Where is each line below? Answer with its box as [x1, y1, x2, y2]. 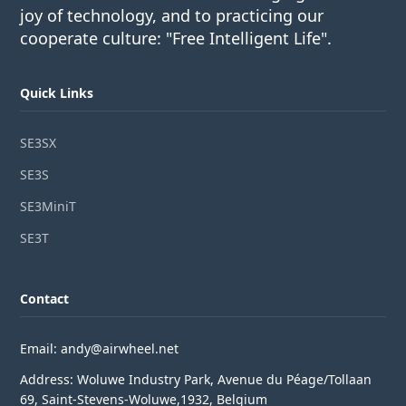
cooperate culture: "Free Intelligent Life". [20, 27, 333, 50]
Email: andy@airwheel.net [20, 339, 179, 357]
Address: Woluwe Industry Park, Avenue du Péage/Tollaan [20, 371, 372, 389]
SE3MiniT [20, 197, 77, 215]
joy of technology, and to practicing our [20, 5, 324, 27]
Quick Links [20, 84, 94, 102]
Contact [20, 289, 70, 307]
